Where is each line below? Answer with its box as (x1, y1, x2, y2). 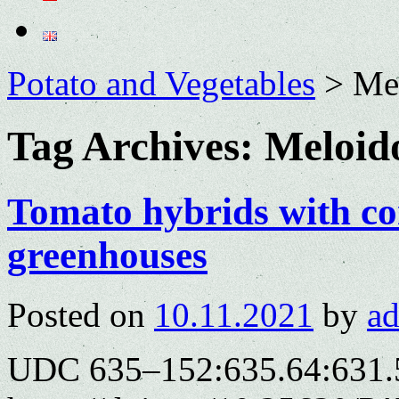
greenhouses (7, 233, 208, 276)
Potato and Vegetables (7, 64, 315, 102)
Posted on (7, 295, 145, 334)
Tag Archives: (7, 123, 265, 170)
